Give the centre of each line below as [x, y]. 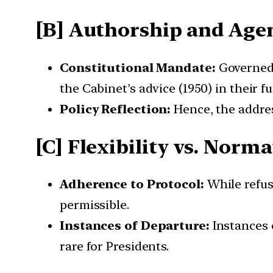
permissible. [94, 205]
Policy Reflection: [115, 109]
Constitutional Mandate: [138, 67]
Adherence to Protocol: [132, 184]
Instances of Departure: [135, 226]
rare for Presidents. [114, 246]
